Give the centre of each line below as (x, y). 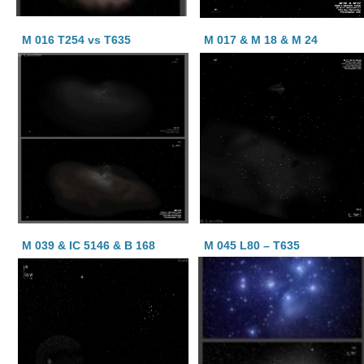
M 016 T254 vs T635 (76, 40)
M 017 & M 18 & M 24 (261, 40)
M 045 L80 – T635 (252, 245)
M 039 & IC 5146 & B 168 (89, 245)
